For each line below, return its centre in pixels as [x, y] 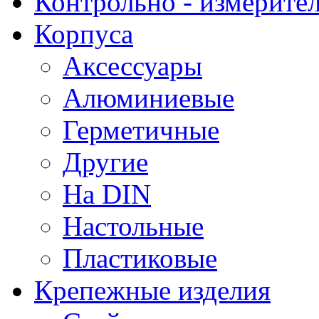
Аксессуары [132, 66]
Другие [105, 162]
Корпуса [84, 33]
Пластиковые [140, 258]
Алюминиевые [148, 98]
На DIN [107, 194]
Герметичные [141, 130]
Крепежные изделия [152, 290]
